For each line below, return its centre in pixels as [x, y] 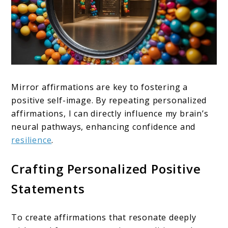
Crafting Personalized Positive [106, 169]
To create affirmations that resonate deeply [104, 218]
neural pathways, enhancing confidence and [104, 127]
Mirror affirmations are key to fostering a [100, 87]
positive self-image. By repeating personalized [109, 101]
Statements [48, 189]
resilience [32, 140]
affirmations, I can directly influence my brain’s [110, 114]
